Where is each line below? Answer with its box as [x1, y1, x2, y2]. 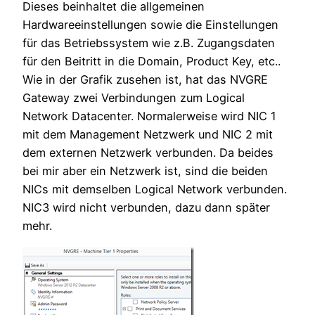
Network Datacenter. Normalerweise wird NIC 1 [22, 109, 276, 124]
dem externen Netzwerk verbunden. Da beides [22, 146, 274, 160]
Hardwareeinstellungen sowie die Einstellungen [22, 18, 278, 32]
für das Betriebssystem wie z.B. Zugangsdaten [22, 36, 275, 51]
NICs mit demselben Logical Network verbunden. [22, 182, 287, 197]
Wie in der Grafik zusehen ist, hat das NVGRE [22, 72, 268, 87]
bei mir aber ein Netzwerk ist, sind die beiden [22, 164, 268, 179]
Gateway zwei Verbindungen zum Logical [22, 91, 245, 105]
